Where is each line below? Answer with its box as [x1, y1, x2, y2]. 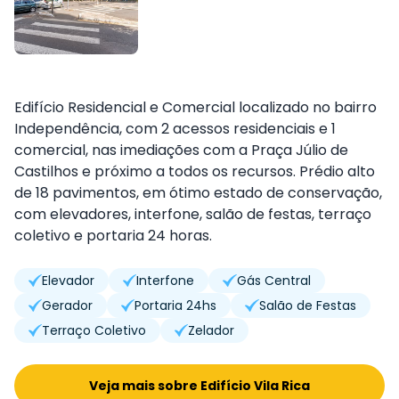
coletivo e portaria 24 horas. [14, 224, 212, 246]
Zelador [188, 321, 235, 339]
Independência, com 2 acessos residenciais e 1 [14, 118, 336, 139]
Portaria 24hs [134, 296, 217, 314]
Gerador [42, 296, 94, 314]
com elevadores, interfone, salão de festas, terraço [14, 203, 371, 224]
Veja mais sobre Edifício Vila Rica [89, 376, 310, 395]
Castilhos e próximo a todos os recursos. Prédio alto [14, 160, 375, 182]
